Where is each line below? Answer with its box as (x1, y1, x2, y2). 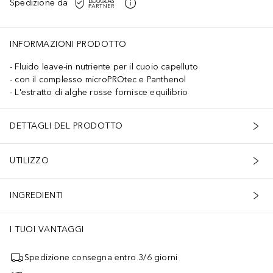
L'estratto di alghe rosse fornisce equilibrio (15, 87, 188, 97)
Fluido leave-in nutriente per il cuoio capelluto (15, 61, 199, 72)
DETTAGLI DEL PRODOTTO (10, 121, 123, 132)
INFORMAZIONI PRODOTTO (10, 38, 127, 49)
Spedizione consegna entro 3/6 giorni (24, 252, 178, 263)
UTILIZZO (10, 155, 49, 166)
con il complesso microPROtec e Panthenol (15, 74, 186, 85)
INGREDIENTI (10, 190, 63, 201)
